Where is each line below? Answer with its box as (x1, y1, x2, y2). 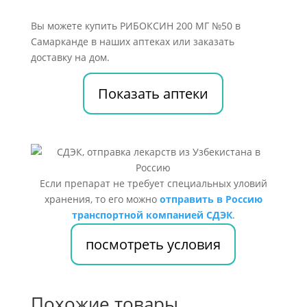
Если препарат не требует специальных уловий (39, 177, 267, 190)
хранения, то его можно (44, 193, 160, 206)
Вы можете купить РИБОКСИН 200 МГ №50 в (30, 19, 241, 32)
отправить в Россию (159, 193, 262, 206)
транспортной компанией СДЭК (71, 208, 232, 221)
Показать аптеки (98, 84, 209, 103)
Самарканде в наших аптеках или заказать (30, 35, 234, 48)
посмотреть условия (86, 235, 221, 254)
